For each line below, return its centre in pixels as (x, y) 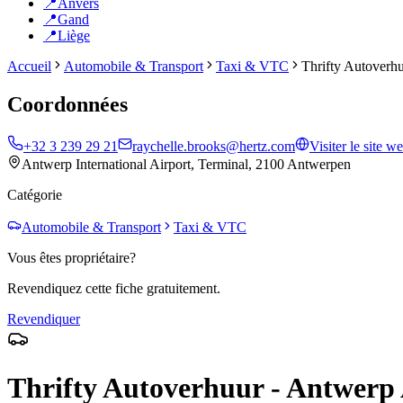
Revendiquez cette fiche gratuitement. (114, 288)
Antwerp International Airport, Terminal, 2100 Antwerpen (186, 164)
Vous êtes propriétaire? (72, 257)
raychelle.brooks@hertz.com (214, 146)
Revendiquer (44, 318)
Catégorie (35, 194)
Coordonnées (67, 104)
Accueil (29, 66)
